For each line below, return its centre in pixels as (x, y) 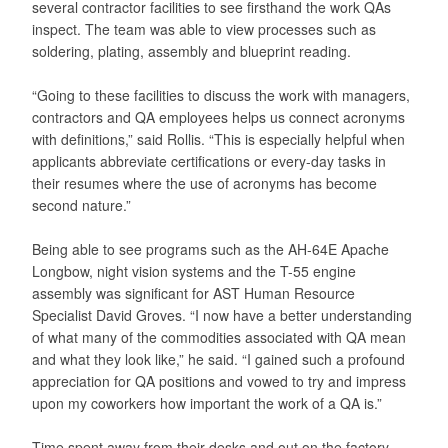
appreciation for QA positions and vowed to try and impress (219, 380)
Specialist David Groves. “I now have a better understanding (222, 314)
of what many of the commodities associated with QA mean (219, 336)
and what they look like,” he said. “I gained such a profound (218, 358)
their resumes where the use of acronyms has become (204, 182)
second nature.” (81, 204)
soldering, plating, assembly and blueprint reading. (191, 50)
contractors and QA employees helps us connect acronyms (218, 116)
